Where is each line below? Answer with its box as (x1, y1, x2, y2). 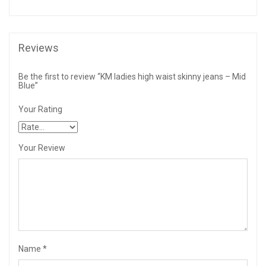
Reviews (18, 42, 59, 54)
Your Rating (18, 104, 62, 114)
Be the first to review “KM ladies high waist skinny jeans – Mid (18, 72, 246, 81)
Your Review (18, 143, 65, 153)
